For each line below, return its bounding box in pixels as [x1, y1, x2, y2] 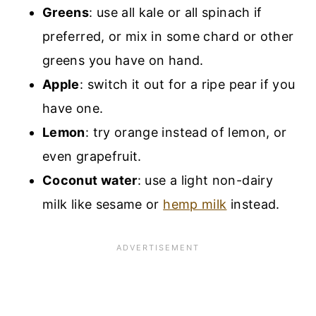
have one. [42, 100, 104, 116]
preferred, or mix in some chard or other [42, 28, 294, 44]
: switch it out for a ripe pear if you [79, 76, 296, 92]
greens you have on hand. [42, 52, 204, 68]
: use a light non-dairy [137, 172, 273, 188]
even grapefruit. [42, 148, 142, 164]
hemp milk [163, 196, 227, 212]
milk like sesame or [42, 196, 164, 212]
